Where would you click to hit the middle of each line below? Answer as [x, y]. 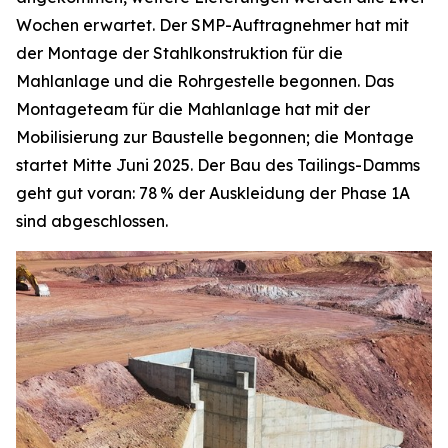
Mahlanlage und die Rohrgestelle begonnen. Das [205, 81]
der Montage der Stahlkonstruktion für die [179, 53]
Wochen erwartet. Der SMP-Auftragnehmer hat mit [212, 25]
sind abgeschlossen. [92, 221]
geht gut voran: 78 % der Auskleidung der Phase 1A [213, 193]
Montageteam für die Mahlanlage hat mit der [193, 109]
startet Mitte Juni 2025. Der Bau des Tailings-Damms [218, 165]
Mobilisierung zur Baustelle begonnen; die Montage [215, 137]
